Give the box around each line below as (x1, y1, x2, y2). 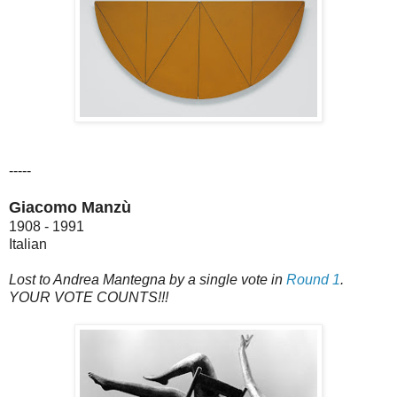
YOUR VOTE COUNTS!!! (9, 289, 168, 305)
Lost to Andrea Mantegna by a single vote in (9, 271, 286, 287)
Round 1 (286, 271, 340, 287)
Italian (9, 236, 47, 252)
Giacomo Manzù (9, 198, 131, 216)
